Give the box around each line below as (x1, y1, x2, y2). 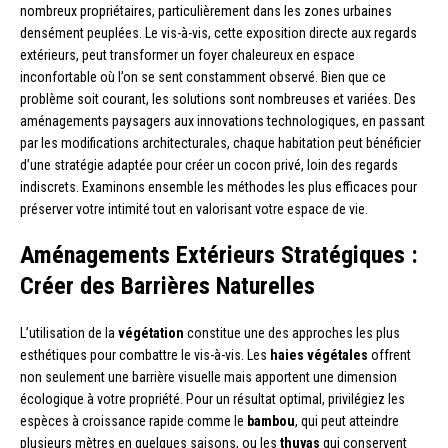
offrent (368, 346, 411, 363)
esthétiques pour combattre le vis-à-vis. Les (20, 346, 270, 363)
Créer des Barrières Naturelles (20, 271, 315, 300)
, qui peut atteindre (295, 412, 399, 429)
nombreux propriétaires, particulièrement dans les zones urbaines (20, 2, 392, 19)
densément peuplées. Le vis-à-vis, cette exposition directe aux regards (20, 24, 417, 41)
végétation (118, 324, 184, 341)
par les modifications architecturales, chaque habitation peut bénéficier (20, 134, 421, 151)
